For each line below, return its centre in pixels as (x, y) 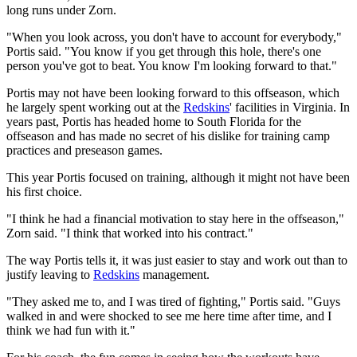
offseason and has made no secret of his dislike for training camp (168, 136)
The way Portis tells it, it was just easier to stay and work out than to (177, 261)
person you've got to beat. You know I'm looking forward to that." (172, 66)
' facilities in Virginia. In (290, 108)
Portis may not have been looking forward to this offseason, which (173, 93)
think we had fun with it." (71, 331)
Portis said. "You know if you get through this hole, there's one (164, 52)
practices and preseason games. (84, 151)
